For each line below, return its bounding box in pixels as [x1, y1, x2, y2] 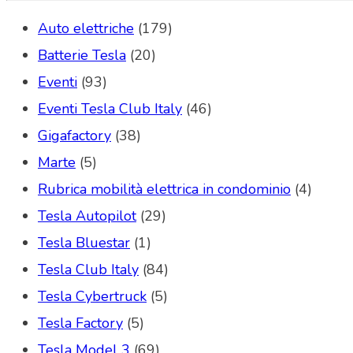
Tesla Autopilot [38, 206, 136, 225]
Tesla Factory [38, 313, 123, 333]
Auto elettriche [38, 18, 134, 38]
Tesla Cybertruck [38, 286, 147, 306]
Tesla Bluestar [38, 232, 130, 252]
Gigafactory [38, 125, 111, 145]
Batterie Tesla [38, 45, 126, 65]
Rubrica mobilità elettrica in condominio [38, 179, 291, 199]
